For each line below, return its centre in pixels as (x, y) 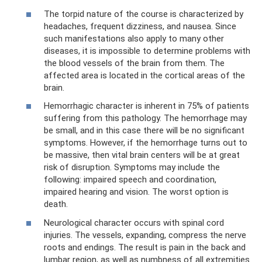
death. (56, 204)
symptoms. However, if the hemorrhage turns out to (146, 143)
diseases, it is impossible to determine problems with (147, 51)
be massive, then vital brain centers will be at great (142, 155)
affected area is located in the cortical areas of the (144, 75)
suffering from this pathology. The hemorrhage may (145, 118)
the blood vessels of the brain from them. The (134, 63)
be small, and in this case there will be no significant (144, 131)
